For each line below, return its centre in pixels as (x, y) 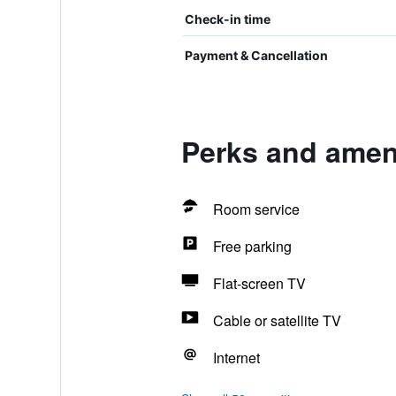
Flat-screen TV (259, 283)
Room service (256, 209)
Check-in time (227, 19)
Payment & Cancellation (256, 55)
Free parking (252, 246)
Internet (236, 358)
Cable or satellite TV (277, 320)
